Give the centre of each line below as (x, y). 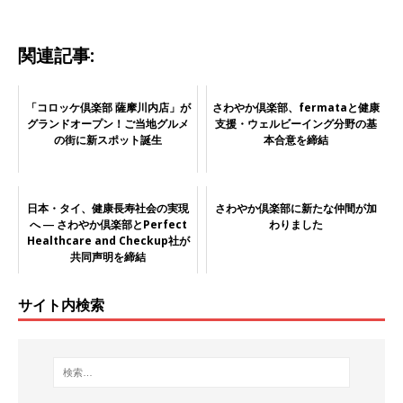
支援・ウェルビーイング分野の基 (296, 123)
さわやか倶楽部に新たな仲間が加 (296, 208)
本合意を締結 (296, 139)
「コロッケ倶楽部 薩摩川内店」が (108, 107)
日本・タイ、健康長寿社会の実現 (108, 208)
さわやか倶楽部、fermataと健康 (296, 107)
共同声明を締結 (108, 256)
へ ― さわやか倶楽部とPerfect (108, 224)
